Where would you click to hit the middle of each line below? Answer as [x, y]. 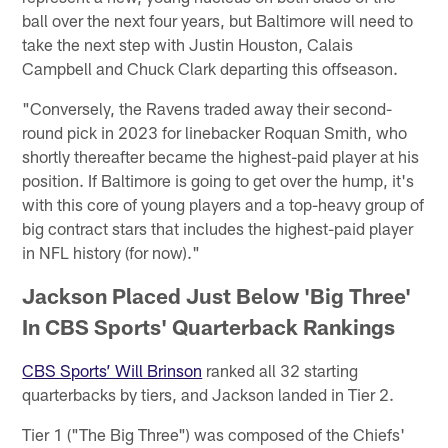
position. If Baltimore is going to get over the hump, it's [218, 179]
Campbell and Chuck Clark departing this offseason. [210, 67]
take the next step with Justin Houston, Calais [188, 43]
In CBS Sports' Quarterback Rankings [209, 326]
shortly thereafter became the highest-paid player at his [221, 155]
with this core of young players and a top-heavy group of [223, 203]
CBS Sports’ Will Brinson [112, 369]
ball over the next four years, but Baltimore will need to [218, 19]
